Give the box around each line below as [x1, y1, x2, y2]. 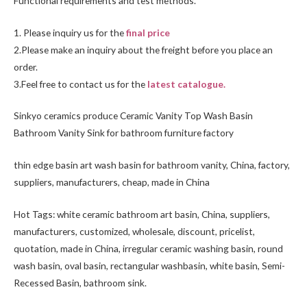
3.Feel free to [14, 77, 69, 90]
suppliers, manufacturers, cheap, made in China [14, 176, 210, 188]
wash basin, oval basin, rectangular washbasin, [14, 260, 210, 272]
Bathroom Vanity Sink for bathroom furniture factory [14, 127, 234, 139]
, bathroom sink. [79, 277, 147, 289]
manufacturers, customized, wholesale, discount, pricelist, [14, 225, 255, 238]
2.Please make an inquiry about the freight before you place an [14, 43, 273, 56]
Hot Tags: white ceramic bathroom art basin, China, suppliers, [14, 208, 270, 221]
